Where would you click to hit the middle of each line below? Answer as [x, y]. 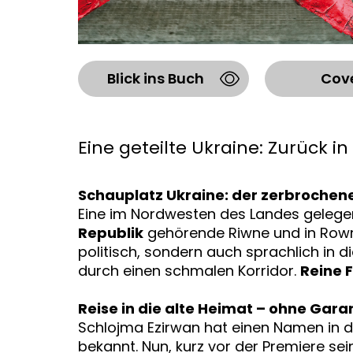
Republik [110, 233]
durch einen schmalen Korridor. [189, 271]
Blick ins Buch [155, 79]
